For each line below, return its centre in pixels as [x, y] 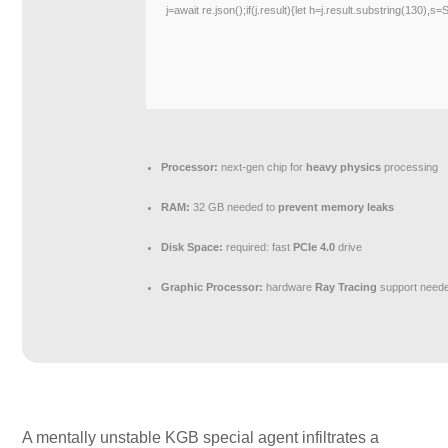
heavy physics [344, 167]
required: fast [258, 247]
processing [410, 167]
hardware [289, 287]
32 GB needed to [234, 207]
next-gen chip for [262, 167]
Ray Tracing [346, 287]
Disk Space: [192, 247]
